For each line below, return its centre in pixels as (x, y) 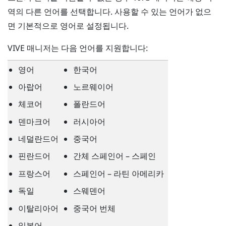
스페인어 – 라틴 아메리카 (118, 173)
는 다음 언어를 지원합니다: (99, 48)
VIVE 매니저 (29, 48)
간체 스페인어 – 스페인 (114, 156)
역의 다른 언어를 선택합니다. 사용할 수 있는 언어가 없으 (109, 11)
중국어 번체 (94, 208)
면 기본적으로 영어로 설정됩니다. (68, 25)
